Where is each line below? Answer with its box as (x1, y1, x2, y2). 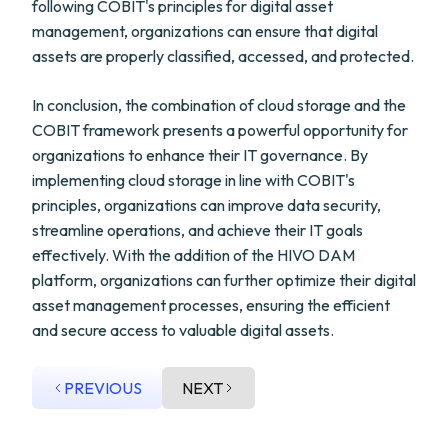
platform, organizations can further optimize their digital (32, 270, 416, 290)
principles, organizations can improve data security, (32, 195, 381, 215)
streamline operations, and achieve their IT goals (32, 220, 363, 240)
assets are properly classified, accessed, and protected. (32, 46, 414, 66)
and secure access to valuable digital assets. (32, 320, 334, 340)
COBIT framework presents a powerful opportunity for (32, 120, 408, 140)
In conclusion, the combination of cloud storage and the (32, 95, 406, 115)
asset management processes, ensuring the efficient (32, 295, 390, 315)
